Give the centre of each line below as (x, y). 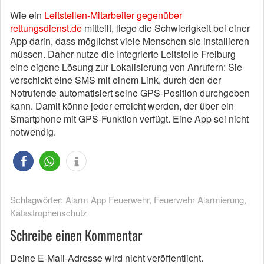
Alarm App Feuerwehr (107, 199)
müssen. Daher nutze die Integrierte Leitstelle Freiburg (123, 54)
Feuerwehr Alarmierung (199, 199)
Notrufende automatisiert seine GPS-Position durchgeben (130, 93)
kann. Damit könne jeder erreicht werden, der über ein (122, 106)
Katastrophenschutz (49, 212)
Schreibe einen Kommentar (76, 235)
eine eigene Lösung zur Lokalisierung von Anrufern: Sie (126, 67)
